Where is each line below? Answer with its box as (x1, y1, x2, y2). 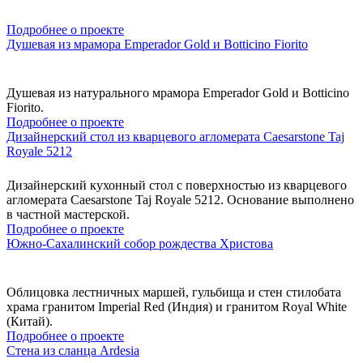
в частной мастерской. (6, 207, 130, 221)
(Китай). (6, 314, 53, 328)
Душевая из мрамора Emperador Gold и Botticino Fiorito (6, 36, 308, 51)
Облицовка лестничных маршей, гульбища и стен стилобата (6, 284, 341, 299)
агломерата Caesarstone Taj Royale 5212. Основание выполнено (6, 192, 354, 207)
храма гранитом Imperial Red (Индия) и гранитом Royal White (6, 299, 347, 314)
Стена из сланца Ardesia (6, 343, 139, 357)
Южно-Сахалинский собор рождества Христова (6, 236, 273, 250)
